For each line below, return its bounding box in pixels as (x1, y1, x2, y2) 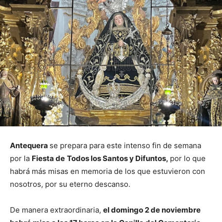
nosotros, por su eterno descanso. (10, 179, 130, 189)
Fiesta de (32, 154, 65, 164)
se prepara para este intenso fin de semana (50, 141, 201, 151)
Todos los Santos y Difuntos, (67, 154, 170, 164)
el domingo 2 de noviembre (103, 205, 201, 215)
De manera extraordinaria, (10, 205, 103, 215)
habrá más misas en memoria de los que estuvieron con (10, 166, 205, 176)
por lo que (170, 154, 206, 164)
